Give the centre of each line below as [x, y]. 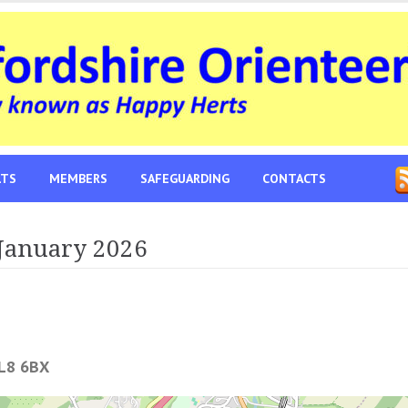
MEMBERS [78, 178]
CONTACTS [294, 178]
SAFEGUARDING [185, 178]
